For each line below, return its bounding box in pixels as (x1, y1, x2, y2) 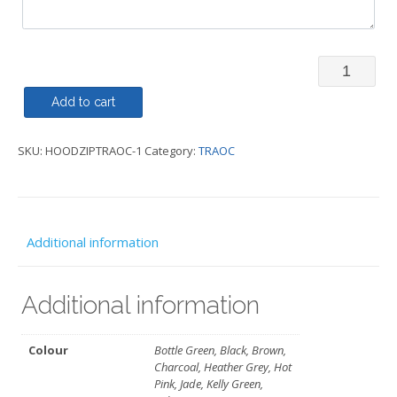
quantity (316, 171, 382, 193)
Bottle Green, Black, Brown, (154, 341, 287, 358)
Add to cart (51, 94, 115, 109)
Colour (28, 341, 69, 358)
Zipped (316, 86, 371, 108)
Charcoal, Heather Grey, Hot (154, 358, 292, 375)
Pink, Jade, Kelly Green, (154, 375, 264, 392)
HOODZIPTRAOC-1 (45, 142, 142, 159)
